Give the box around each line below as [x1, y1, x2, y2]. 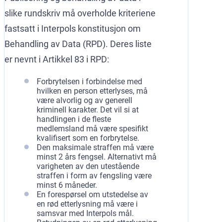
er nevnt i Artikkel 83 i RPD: [4, 54, 109, 64]
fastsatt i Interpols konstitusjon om [4, 23, 141, 34]
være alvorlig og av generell [37, 95, 132, 105]
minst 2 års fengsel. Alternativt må [37, 152, 157, 162]
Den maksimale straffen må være [37, 142, 154, 152]
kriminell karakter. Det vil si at [37, 105, 139, 114]
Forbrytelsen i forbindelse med [37, 76, 142, 86]
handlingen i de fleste [37, 114, 111, 124]
